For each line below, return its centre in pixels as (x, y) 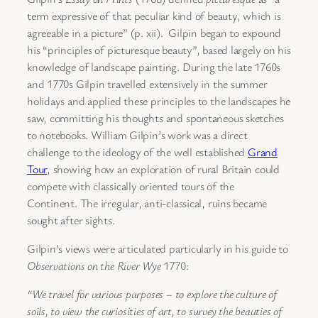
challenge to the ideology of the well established (137, 152)
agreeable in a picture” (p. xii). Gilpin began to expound (154, 32)
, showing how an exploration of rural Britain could (163, 169)
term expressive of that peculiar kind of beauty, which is (154, 15)
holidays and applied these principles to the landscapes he (159, 100)
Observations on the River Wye (94, 265)
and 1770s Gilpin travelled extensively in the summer (147, 83)
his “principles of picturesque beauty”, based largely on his (159, 49)
